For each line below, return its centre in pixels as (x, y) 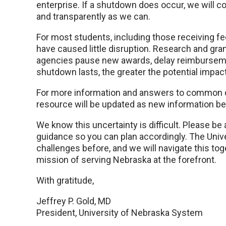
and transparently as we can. (93, 17)
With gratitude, (65, 181)
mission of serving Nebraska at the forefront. (126, 160)
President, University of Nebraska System (120, 213)
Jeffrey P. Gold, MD (74, 201)
